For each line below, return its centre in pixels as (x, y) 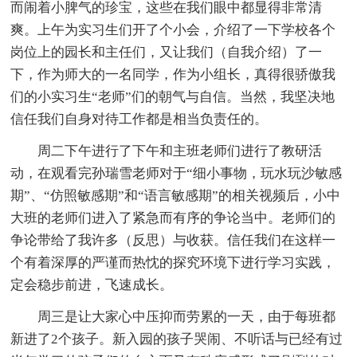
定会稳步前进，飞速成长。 (92, 285)
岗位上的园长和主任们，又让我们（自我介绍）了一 (167, 53)
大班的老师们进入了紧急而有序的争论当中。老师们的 (173, 218)
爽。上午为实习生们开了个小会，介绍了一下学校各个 (173, 30)
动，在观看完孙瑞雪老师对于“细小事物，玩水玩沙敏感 (177, 174)
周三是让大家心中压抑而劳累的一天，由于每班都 (187, 317)
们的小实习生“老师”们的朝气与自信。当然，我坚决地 (173, 97)
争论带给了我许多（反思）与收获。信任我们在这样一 (173, 241)
